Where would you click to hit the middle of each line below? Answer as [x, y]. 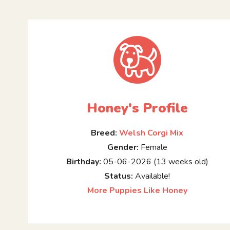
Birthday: [83, 162]
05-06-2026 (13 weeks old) [155, 162]
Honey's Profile [137, 108]
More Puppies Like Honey [137, 191]
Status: [119, 176]
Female [153, 148]
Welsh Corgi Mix [151, 133]
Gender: [123, 148]
